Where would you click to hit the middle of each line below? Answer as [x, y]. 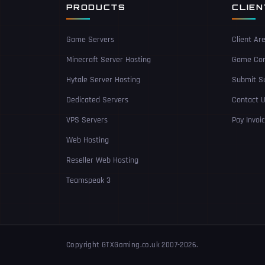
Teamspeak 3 [88, 180]
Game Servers [90, 39]
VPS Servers [87, 120]
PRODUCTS [96, 7]
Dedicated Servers [97, 100]
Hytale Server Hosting [103, 80]
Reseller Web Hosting [102, 160]
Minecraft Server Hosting [109, 59]
